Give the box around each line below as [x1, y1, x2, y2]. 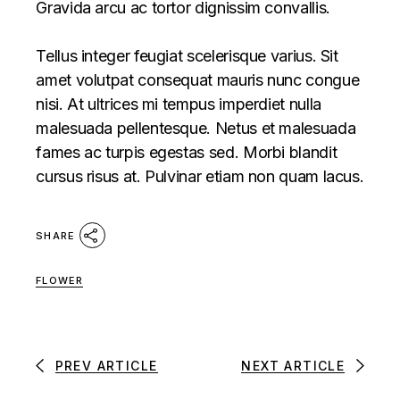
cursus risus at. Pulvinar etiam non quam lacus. [36, 166, 364, 186]
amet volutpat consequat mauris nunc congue [36, 70, 360, 89]
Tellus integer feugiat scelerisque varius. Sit [36, 46, 338, 65]
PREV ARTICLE [54, 357, 158, 373]
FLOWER [36, 273, 83, 287]
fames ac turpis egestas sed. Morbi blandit [36, 142, 337, 162]
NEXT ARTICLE [241, 357, 346, 373]
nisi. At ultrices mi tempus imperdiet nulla [36, 94, 321, 113]
